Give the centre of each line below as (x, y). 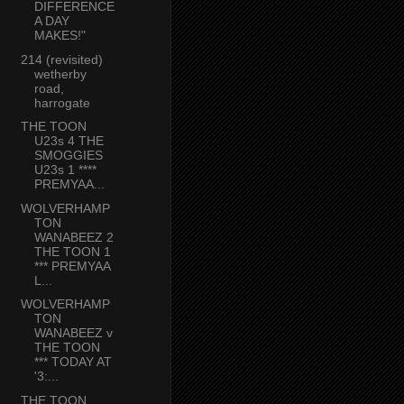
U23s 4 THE (69, 141)
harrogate (62, 102)
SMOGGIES (68, 156)
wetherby (60, 73)
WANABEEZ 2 (73, 237)
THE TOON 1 (72, 251)
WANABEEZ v (73, 333)
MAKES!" (60, 36)
